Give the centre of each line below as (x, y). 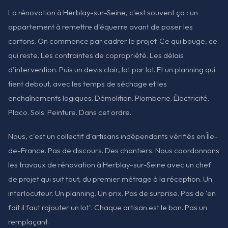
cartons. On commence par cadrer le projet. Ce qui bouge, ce (113, 41)
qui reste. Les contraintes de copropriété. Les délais (96, 55)
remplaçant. (28, 222)
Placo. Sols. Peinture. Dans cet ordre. (70, 112)
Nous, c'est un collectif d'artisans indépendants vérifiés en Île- (113, 136)
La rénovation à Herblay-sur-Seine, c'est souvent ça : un (103, 12)
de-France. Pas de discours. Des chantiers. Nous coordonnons (114, 151)
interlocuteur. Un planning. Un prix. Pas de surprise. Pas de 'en (112, 193)
